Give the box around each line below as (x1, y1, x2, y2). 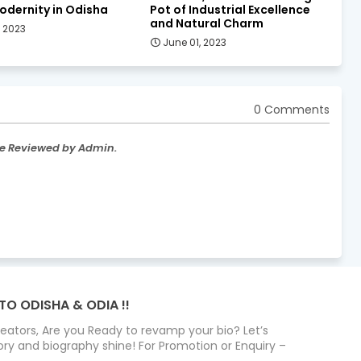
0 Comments (254, 102, 330, 118)
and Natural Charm (149, 15, 263, 31)
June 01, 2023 (162, 35, 226, 49)
